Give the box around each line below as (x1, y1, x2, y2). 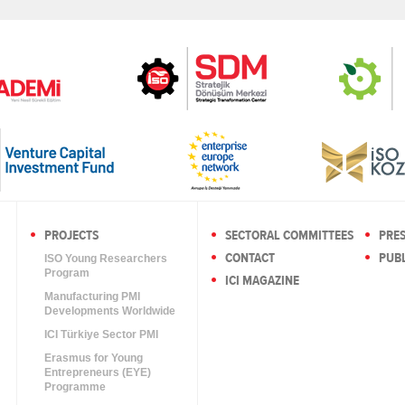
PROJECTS (44, 227, 99, 244)
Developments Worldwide (44, 305, 175, 317)
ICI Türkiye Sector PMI (44, 328, 158, 341)
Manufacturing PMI (44, 290, 140, 303)
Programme (44, 381, 106, 393)
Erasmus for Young (44, 352, 143, 364)
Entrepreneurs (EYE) (44, 366, 151, 379)
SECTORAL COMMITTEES (225, 227, 353, 244)
